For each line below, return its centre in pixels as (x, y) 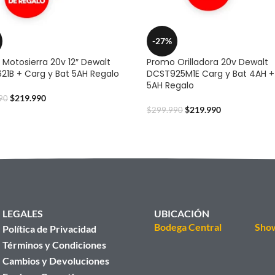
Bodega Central (188, 227)
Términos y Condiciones (54, 244)
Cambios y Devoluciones (56, 260)
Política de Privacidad (49, 228)
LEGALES (22, 213)
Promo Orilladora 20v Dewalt (207, 62)
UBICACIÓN (181, 213)
